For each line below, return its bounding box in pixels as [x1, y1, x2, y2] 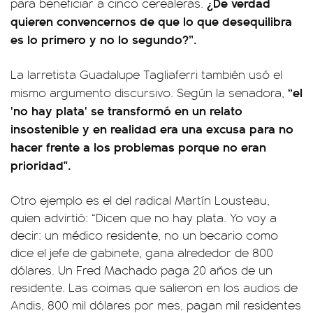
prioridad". [10, 156, 71, 174]
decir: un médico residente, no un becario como [10, 226, 278, 244]
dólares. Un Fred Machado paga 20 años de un [10, 261, 272, 279]
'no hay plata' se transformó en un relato [10, 101, 242, 119]
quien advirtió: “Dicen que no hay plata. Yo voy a [10, 209, 277, 226]
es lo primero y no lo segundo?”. [10, 30, 197, 48]
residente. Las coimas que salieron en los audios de [10, 279, 298, 296]
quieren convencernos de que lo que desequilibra [10, 12, 292, 30]
